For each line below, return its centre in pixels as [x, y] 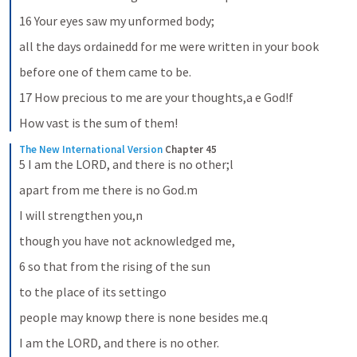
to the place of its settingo [93, 292]
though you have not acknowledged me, [127, 241]
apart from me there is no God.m [108, 190]
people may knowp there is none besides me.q [143, 317]
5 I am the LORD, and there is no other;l [126, 164]
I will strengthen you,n [81, 215]
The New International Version [91, 149]
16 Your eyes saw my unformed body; [117, 21]
